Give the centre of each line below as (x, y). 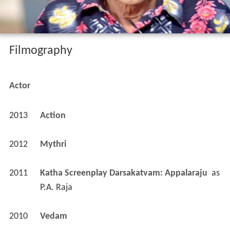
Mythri (54, 145)
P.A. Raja (56, 188)
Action (54, 116)
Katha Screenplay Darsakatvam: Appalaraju (124, 173)
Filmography (41, 51)
